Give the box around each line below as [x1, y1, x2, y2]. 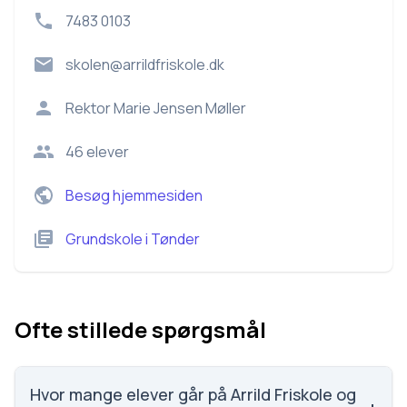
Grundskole [65, 229, 143, 249]
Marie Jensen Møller [114, 98, 246, 118]
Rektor [65, 98, 114, 118]
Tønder [151, 229, 200, 249]
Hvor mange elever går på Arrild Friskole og [30, 383, 356, 405]
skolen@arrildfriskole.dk [65, 55, 224, 74]
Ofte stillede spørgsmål [15, 314, 266, 344]
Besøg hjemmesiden [65, 185, 203, 205]
